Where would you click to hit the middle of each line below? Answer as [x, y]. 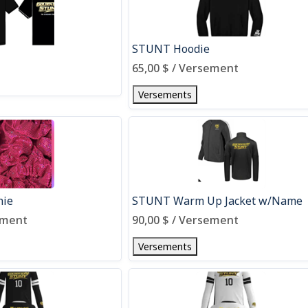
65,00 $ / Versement [186, 68]
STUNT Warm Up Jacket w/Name [218, 201]
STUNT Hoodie [171, 49]
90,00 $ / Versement [186, 220]
